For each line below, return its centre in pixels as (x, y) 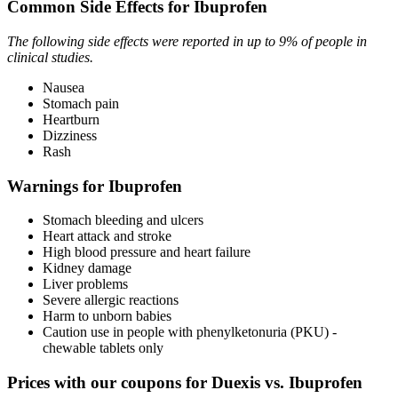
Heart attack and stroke (107, 236)
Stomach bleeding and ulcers (123, 220)
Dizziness (70, 136)
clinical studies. (50, 58)
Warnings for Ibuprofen (95, 186)
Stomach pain (81, 104)
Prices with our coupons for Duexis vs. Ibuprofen (185, 383)
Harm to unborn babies (107, 316)
